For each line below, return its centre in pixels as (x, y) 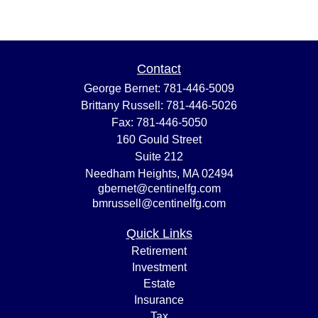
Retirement (159, 251)
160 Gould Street (159, 139)
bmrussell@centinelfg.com (159, 203)
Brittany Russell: (124, 105)
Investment (159, 267)
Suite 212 (159, 157)
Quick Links (159, 234)
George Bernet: (124, 88)
